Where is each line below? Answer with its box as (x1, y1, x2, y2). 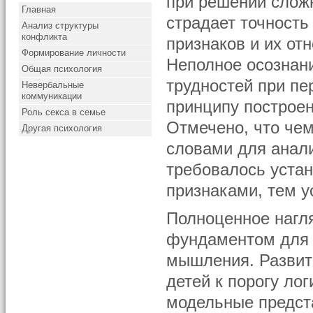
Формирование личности (22, 48, 126, 58)
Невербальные (22, 80, 85, 90)
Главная (22, 4, 57, 15)
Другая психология (22, 123, 103, 133)
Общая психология (22, 64, 103, 74)
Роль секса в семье (22, 107, 106, 117)
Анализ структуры (22, 20, 99, 31)
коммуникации (22, 91, 82, 101)
